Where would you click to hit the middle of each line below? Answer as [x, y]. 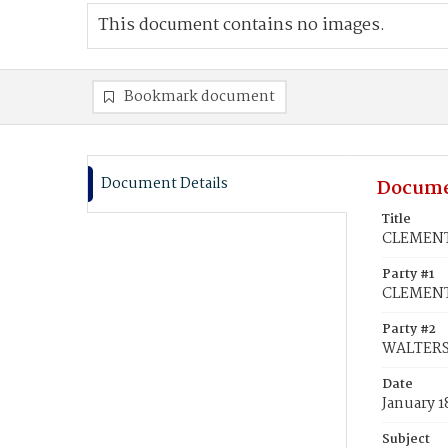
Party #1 [408, 274]
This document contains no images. [241, 25]
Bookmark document [199, 97]
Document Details [164, 184]
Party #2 [409, 329]
